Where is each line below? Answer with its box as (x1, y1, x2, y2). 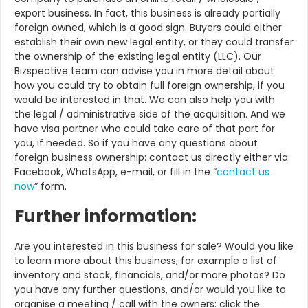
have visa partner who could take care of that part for (14, 122, 275, 136)
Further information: (14, 203, 197, 228)
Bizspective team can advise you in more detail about (14, 64, 274, 78)
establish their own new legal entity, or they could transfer (14, 35, 294, 49)
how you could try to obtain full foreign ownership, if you (14, 78, 285, 93)
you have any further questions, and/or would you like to (14, 282, 286, 296)
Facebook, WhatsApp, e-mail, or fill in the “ (14, 165, 217, 179)
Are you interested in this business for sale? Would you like (14, 239, 294, 253)
